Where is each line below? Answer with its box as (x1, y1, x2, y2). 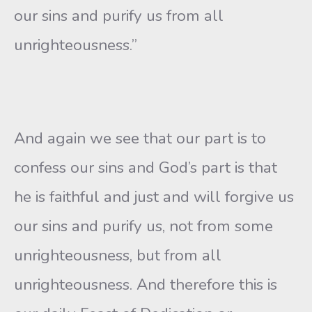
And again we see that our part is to (14, 127, 266, 149)
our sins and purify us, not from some (14, 215, 273, 237)
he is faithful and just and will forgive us (14, 186, 294, 208)
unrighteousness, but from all (14, 244, 221, 266)
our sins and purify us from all (14, 5, 224, 26)
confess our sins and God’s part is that (14, 157, 277, 178)
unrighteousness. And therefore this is (14, 274, 277, 295)
